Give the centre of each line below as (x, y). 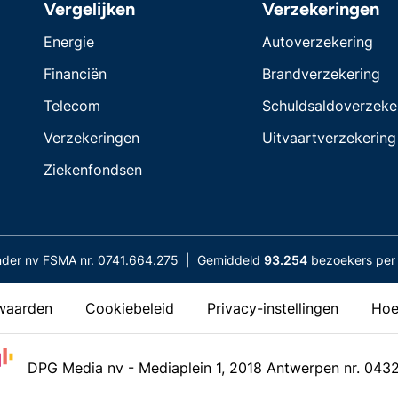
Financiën (75, 73)
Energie (68, 41)
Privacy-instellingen (273, 308)
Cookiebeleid (130, 308)
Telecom (72, 105)
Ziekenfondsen (92, 169)
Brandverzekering (322, 73)
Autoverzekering (318, 41)
